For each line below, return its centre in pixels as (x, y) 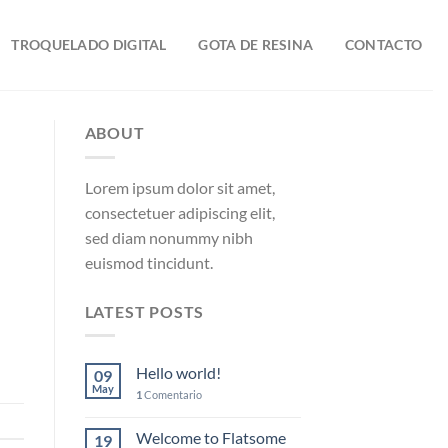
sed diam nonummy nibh (168, 237)
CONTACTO (383, 44)
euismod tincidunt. (148, 262)
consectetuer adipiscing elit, (179, 212)
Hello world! (178, 373)
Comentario (171, 395)
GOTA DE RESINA (256, 44)
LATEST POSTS (144, 311)
